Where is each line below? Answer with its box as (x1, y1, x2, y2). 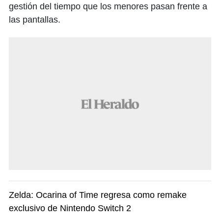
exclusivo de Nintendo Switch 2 (9, 203, 131, 214)
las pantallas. (9, 15, 60, 25)
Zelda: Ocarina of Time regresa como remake (9, 190, 187, 200)
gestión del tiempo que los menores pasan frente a (9, 1, 207, 12)
